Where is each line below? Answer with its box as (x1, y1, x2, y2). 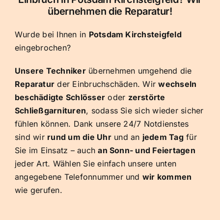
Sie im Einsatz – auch (15, 145, 98, 156)
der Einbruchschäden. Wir (55, 79, 159, 89)
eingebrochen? (15, 43, 71, 53)
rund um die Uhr (47, 132, 111, 142)
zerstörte (128, 92, 165, 103)
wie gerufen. (15, 185, 62, 195)
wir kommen (142, 172, 192, 182)
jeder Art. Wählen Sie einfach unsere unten (15, 159, 177, 169)
